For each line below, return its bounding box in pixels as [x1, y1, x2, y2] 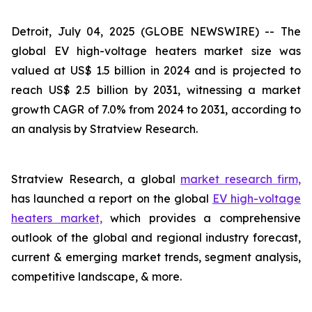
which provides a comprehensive [102, 211, 302, 225]
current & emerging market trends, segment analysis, [11, 250, 301, 264]
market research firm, [180, 172, 301, 186]
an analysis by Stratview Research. [11, 122, 198, 136]
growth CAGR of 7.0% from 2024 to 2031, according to [11, 102, 301, 116]
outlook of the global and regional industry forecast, [11, 231, 301, 244]
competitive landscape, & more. [11, 270, 182, 283]
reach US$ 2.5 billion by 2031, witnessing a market [11, 83, 301, 97]
